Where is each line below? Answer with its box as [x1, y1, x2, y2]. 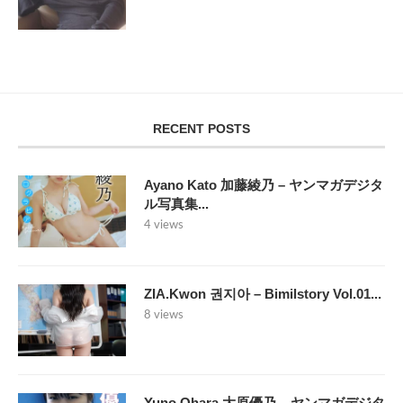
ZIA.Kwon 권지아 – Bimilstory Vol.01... [144, 286, 381, 302]
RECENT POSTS [153, 121, 250, 137]
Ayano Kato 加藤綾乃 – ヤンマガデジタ [144, 177, 383, 193]
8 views [144, 309, 184, 322]
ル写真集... [144, 196, 209, 212]
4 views [144, 219, 184, 232]
